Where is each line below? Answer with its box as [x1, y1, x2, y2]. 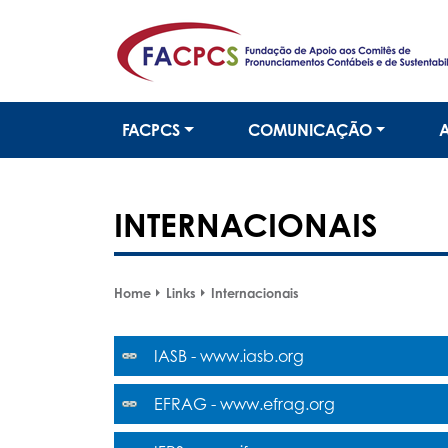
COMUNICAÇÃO [247, 120, 372, 140]
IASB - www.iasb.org [154, 346, 304, 366]
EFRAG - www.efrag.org [154, 394, 335, 414]
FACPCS [122, 120, 180, 140]
